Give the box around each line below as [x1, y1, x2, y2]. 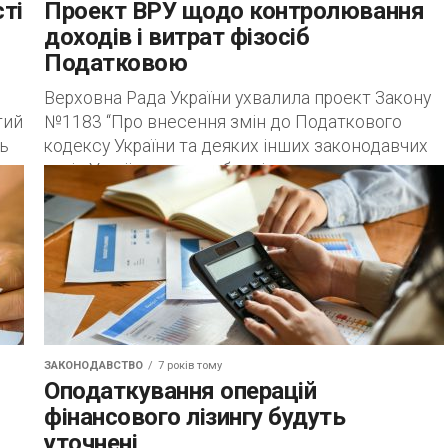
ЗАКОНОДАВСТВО [44, 359, 143, 372]
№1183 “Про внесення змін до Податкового [44, 112, 402, 132]
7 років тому [158, 359, 222, 372]
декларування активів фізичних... [44, 184, 310, 204]
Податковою [44, 49, 188, 77]
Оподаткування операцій [44, 377, 317, 405]
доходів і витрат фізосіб [44, 23, 310, 51]
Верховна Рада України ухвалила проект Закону [44, 88, 431, 108]
